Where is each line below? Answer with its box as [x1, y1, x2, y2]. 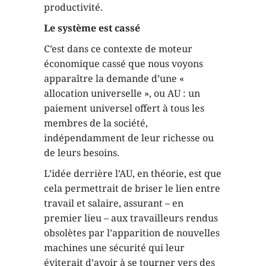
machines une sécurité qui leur [44, 241, 185, 254]
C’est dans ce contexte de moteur [44, 42, 192, 55]
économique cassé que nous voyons [44, 57, 203, 70]
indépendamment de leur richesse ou [44, 131, 214, 144]
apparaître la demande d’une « [44, 72, 184, 85]
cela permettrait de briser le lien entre [44, 182, 220, 195]
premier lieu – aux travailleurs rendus [44, 211, 218, 224]
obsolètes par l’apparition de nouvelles [44, 226, 220, 239]
